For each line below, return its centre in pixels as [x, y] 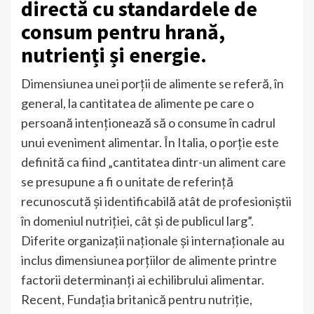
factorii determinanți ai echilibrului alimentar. [143, 279]
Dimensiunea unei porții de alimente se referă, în [152, 83]
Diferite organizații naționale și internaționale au [153, 240]
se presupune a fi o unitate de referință [127, 181]
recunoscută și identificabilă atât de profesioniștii [156, 201]
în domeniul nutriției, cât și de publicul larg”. [137, 220]
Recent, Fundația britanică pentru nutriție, [137, 299]
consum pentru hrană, [123, 31]
